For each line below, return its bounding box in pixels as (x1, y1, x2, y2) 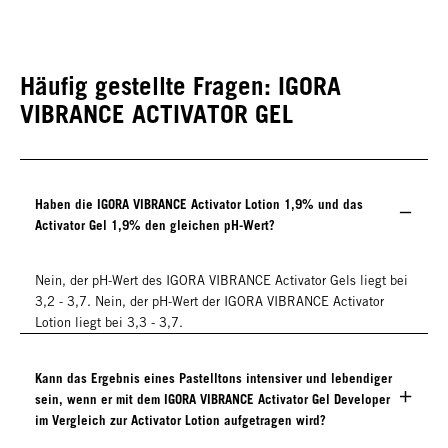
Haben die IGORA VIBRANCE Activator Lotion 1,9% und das (35, 196, 363, 213)
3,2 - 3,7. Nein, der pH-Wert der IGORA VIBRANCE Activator (35, 294, 384, 310)
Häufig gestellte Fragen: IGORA (20, 71, 341, 102)
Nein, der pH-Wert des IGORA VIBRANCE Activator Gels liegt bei (35, 273, 408, 289)
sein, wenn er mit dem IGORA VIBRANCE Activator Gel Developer (35, 391, 390, 408)
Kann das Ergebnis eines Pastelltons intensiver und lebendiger (35, 370, 392, 387)
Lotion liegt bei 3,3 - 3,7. (35, 315, 183, 331)
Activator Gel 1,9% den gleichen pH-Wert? (35, 217, 275, 234)
